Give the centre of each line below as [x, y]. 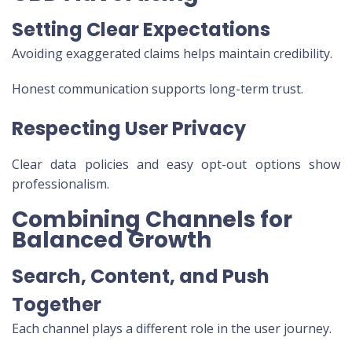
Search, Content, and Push [141, 277]
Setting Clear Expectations [141, 30]
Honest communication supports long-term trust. [158, 89]
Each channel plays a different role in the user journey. [172, 329]
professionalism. [60, 184]
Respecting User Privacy [129, 129]
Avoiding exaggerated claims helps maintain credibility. [172, 54]
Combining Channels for [152, 220]
